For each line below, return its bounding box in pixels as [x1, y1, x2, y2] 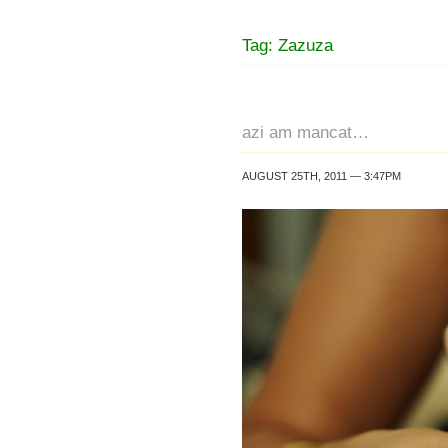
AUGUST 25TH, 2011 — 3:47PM [242, 170, 401, 182]
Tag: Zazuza [242, 35, 333, 55]
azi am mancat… [242, 122, 369, 142]
